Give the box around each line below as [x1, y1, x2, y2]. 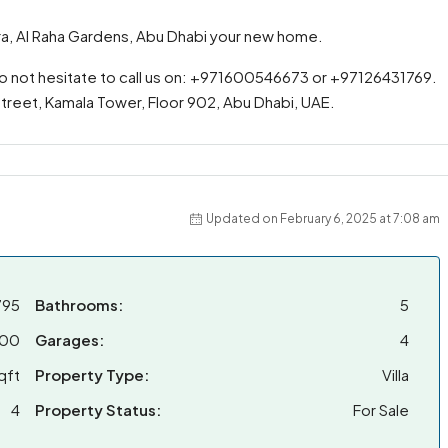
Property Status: [35, 400, 161, 419]
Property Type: [35, 365, 149, 384]
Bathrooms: [35, 295, 123, 314]
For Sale [353, 400, 409, 419]
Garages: [35, 330, 104, 349]
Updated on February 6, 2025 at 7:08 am [206, 211, 440, 226]
